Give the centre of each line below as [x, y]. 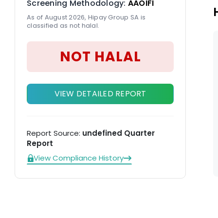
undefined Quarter [118, 133]
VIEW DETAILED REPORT [100, 94]
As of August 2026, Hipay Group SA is [86, 17]
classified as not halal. [63, 26]
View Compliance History [79, 158]
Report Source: [54, 133]
